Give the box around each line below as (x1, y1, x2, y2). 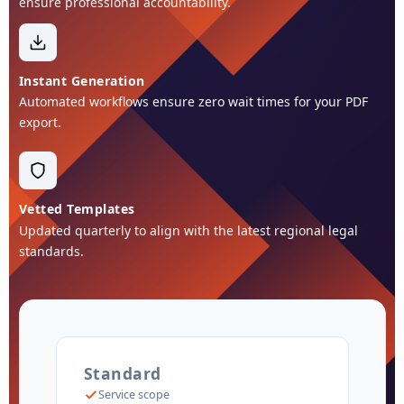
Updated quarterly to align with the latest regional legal (18, 221, 358, 239)
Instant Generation (18, 71, 145, 89)
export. (18, 114, 61, 132)
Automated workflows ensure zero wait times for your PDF (18, 93, 368, 111)
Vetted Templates (18, 200, 135, 218)
